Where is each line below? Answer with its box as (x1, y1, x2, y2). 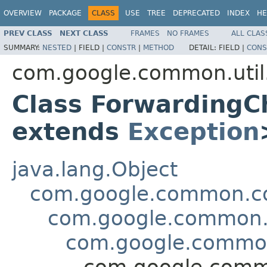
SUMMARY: (4, 43, 42, 52)
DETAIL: (189, 43, 219, 52)
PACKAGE (49, 9, 82, 17)
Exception (128, 117, 259, 145)
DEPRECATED (173, 9, 220, 17)
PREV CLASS (4, 29, 52, 38)
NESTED (42, 43, 72, 52)
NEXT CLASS (60, 29, 108, 38)
